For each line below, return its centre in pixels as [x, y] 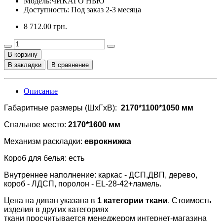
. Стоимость [189, 201]
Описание [41, 91]
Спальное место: [36, 125]
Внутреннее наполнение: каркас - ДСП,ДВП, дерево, [101, 175]
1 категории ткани [132, 201]
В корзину [23, 55]
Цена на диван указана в [51, 201]
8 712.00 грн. [45, 26]
